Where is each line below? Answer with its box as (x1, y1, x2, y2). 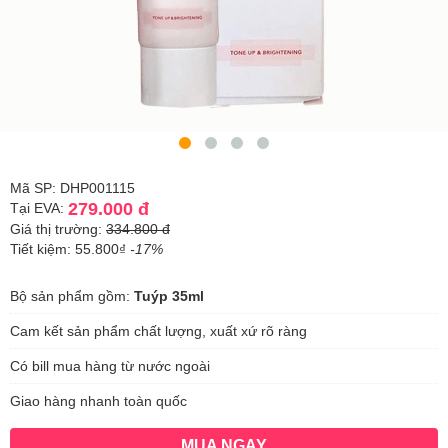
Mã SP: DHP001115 (10, 180, 135, 196)
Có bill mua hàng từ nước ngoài (10, 358, 210, 375)
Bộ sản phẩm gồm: (10, 288, 134, 305)
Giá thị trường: (10, 221, 106, 238)
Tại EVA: (10, 200, 68, 216)
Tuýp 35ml (134, 288, 204, 305)
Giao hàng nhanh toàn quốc (10, 393, 187, 410)
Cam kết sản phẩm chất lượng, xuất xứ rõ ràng (10, 323, 307, 340)
